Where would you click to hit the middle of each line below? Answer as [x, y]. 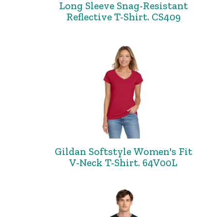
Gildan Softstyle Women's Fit [123, 151]
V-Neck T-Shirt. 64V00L [124, 163]
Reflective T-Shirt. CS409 [123, 17]
